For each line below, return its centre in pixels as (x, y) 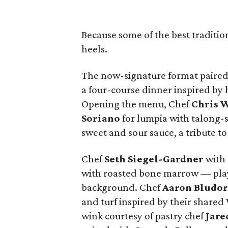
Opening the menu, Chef (137, 104)
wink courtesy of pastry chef (144, 216)
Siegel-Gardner (166, 159)
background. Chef (122, 187)
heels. (95, 49)
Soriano (101, 118)
